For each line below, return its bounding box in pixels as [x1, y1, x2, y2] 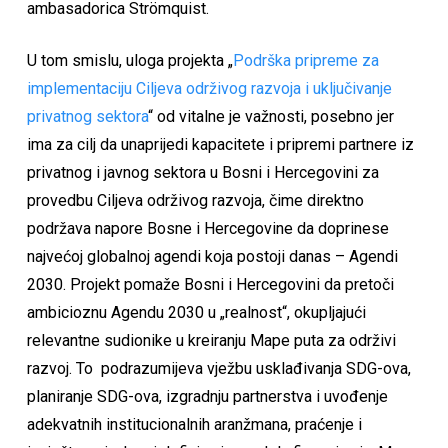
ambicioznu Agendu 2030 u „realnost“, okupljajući [26, 303, 366, 323]
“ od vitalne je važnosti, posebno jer [147, 107, 394, 127]
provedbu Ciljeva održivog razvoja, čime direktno [26, 191, 364, 211]
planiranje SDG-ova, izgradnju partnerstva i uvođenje [26, 387, 388, 407]
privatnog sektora [26, 107, 148, 127]
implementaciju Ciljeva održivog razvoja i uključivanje [26, 79, 392, 99]
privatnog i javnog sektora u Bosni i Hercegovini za [26, 163, 379, 183]
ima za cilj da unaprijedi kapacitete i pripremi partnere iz [26, 135, 414, 155]
